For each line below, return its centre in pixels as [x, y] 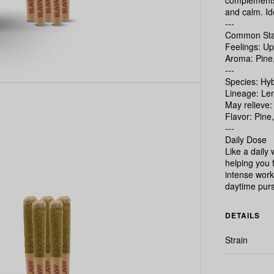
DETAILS [243, 215]
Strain [237, 240]
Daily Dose [246, 139]
